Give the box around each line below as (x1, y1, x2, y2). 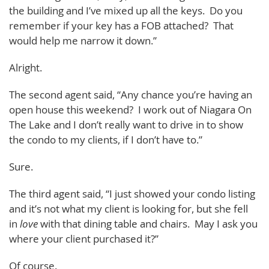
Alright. (9, 61, 42, 74)
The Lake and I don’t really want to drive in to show (9, 118, 243, 131)
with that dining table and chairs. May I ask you (38, 217, 258, 231)
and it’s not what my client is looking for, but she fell (9, 202, 248, 216)
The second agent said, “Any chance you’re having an (9, 88, 252, 101)
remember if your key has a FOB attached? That (9, 19, 234, 32)
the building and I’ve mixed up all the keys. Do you (9, 4, 243, 17)
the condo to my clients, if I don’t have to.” (9, 133, 202, 147)
